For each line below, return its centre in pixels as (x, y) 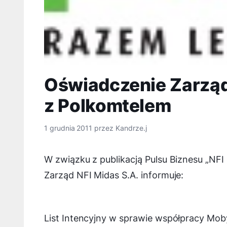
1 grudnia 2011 (68, 128)
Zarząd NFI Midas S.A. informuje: (114, 175)
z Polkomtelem (108, 105)
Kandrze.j (131, 128)
